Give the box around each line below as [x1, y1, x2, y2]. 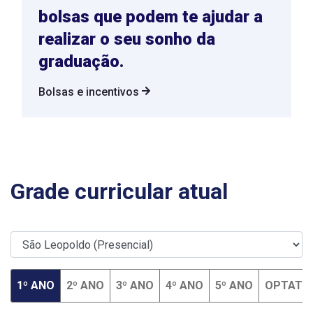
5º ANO [215, 279, 253, 293]
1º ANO [17, 279, 54, 293]
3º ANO [116, 279, 154, 293]
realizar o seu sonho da [38, 29, 215, 50]
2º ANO [66, 279, 104, 293]
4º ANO [166, 279, 203, 293]
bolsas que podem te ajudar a [38, 7, 263, 27]
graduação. [38, 52, 124, 72]
